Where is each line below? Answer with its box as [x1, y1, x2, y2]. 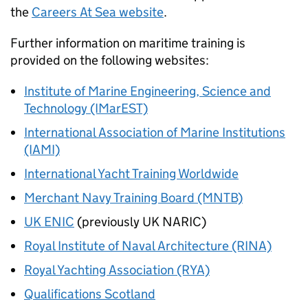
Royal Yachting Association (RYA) [24, 262, 210, 278]
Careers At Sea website [32, 4, 164, 20]
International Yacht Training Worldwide [24, 166, 239, 181]
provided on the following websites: [10, 52, 209, 68]
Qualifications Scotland [24, 286, 155, 302]
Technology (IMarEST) [24, 100, 148, 116]
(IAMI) [24, 142, 60, 157]
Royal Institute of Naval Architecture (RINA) [24, 238, 272, 254]
